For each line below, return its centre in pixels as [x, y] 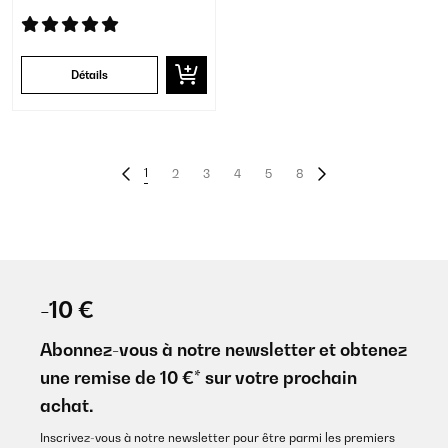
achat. [67, 405]
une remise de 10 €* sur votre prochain [198, 377]
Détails [89, 75]
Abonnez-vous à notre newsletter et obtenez [223, 349]
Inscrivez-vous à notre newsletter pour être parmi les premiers [217, 437]
